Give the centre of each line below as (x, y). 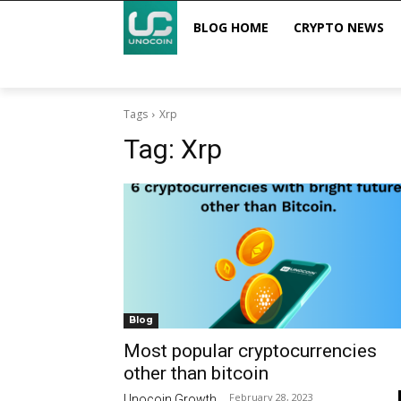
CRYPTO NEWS (339, 27)
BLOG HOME (231, 27)
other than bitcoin (196, 373)
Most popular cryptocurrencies (250, 351)
